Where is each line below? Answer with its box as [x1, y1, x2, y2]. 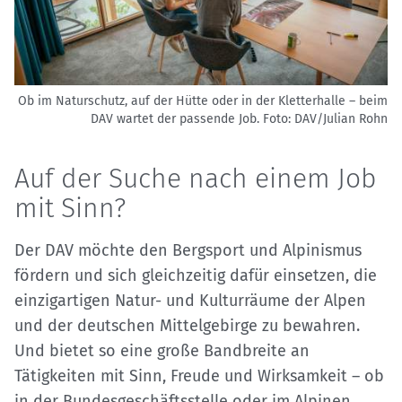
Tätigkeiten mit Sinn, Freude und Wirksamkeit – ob [14, 365, 384, 386]
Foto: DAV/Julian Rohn [263, 110, 388, 127]
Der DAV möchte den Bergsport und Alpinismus [14, 240, 362, 260]
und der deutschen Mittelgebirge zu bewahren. [14, 315, 360, 336]
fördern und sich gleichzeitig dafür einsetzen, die [14, 265, 377, 285]
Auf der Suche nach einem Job [14, 162, 376, 195]
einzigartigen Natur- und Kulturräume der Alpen [14, 290, 366, 310]
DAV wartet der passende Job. [91, 110, 259, 127]
